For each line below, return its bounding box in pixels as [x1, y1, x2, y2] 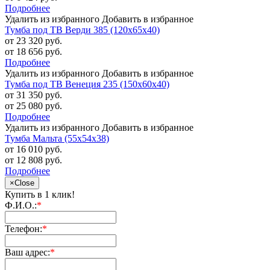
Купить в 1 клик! [5, 189, 75, 200]
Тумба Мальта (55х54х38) [5, 133, 109, 144]
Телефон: [5, 224, 42, 234]
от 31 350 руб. [5, 90, 62, 101]
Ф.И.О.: [5, 200, 37, 211]
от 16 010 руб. [5, 144, 62, 155]
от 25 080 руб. [5, 101, 62, 111]
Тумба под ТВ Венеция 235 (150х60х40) [5, 79, 169, 90]
